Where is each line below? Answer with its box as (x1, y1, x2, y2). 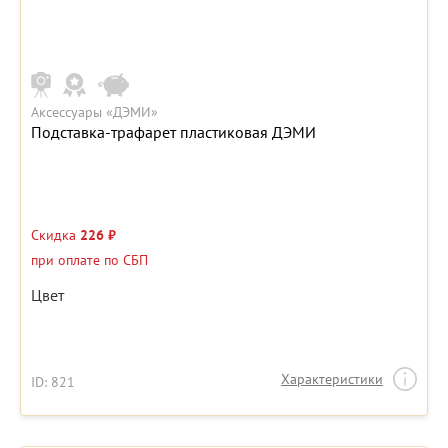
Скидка (31, 226, 80, 245)
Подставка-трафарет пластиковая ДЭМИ (31, 122, 316, 143)
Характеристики (281, 370, 383, 389)
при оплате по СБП (31, 251, 148, 270)
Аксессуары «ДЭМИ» (31, 103, 158, 122)
